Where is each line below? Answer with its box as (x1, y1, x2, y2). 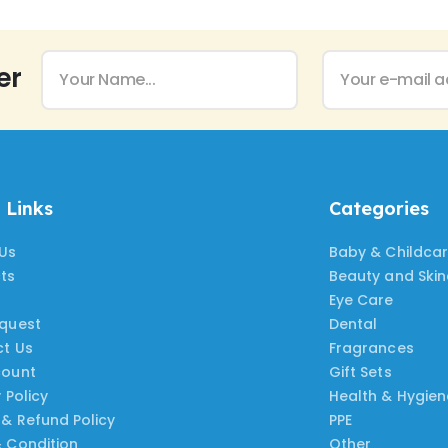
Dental (329, 313, 378, 334)
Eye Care (329, 289, 394, 310)
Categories (329, 196, 429, 220)
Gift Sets (329, 361, 392, 382)
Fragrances (329, 337, 414, 358)
